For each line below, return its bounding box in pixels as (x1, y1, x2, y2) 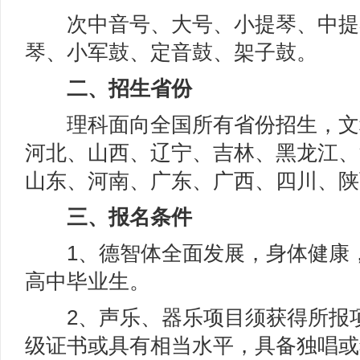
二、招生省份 (25, 77, 192, 100)
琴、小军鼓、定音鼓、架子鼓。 (25, 41, 317, 63)
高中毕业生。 (25, 270, 150, 292)
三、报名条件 (25, 206, 192, 228)
